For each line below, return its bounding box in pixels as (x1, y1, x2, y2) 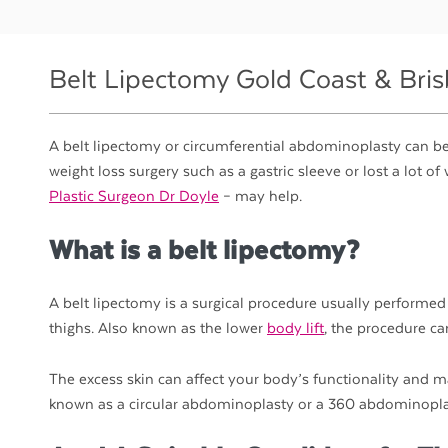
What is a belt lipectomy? (49, 235, 359, 266)
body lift (267, 320, 324, 338)
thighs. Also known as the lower (49, 320, 267, 338)
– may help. (219, 188, 302, 206)
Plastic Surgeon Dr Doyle (49, 188, 219, 206)
